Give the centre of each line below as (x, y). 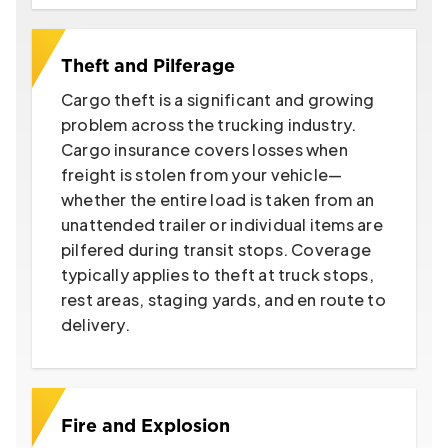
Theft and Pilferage (147, 67)
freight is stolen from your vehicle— (201, 175)
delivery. (95, 325)
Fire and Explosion (145, 426)
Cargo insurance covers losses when (204, 150)
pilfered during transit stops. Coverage (216, 250)
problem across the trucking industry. (208, 125)
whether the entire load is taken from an (217, 200)
